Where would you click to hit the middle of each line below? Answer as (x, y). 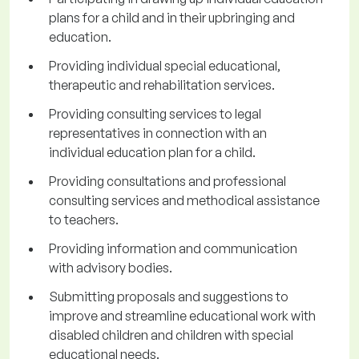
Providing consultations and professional (167, 182)
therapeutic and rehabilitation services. (162, 85)
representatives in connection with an (158, 133)
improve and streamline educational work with (182, 316)
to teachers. (84, 220)
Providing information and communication (173, 249)
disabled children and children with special (171, 335)
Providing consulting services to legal (155, 114)
